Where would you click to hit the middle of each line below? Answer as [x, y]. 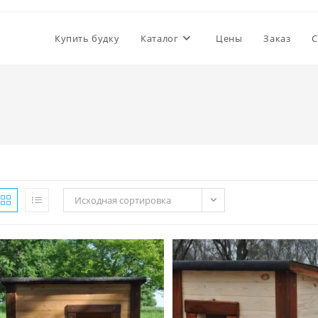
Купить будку [87, 38]
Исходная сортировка [123, 200]
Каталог [160, 38]
